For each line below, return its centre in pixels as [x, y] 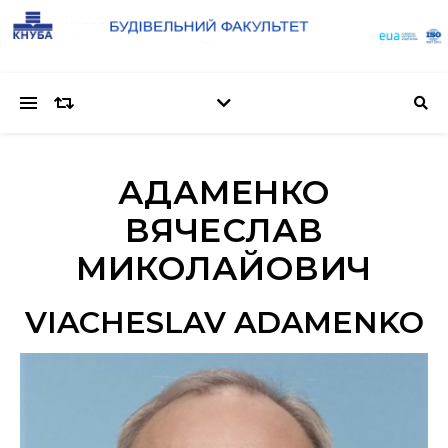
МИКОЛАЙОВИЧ [224, 268]
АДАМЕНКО [224, 192]
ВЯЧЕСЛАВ [224, 230]
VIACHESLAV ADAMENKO [224, 323]
